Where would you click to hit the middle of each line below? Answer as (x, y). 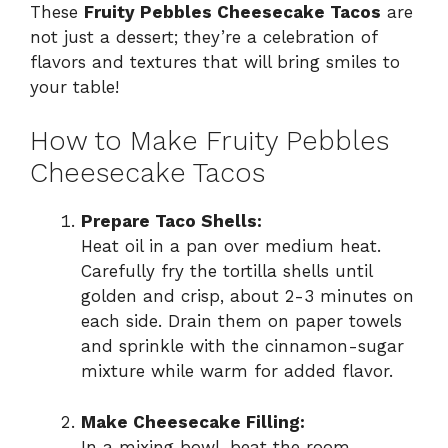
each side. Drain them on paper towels (241, 321)
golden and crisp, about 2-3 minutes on (247, 296)
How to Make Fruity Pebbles (209, 141)
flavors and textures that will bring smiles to (215, 61)
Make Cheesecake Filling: (193, 421)
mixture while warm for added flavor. (237, 371)
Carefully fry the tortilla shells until (226, 271)
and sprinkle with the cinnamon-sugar (242, 346)
